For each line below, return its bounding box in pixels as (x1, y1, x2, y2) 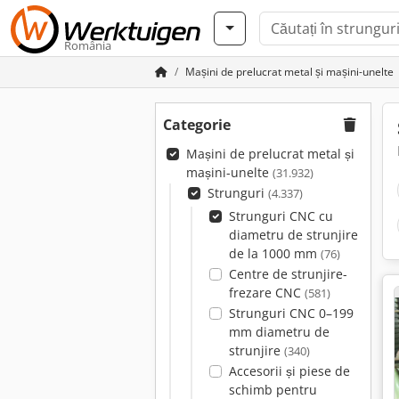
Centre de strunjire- (228, 265, 347, 282)
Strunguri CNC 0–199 (228, 305, 354, 322)
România (64, 37, 111, 53)
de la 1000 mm (228, 245, 321, 262)
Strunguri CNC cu (228, 208, 333, 224)
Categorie (163, 115, 231, 134)
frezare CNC (228, 284, 305, 301)
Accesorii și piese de (228, 362, 350, 379)
